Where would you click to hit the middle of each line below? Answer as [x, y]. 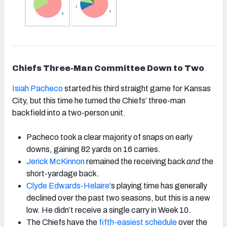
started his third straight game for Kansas [137, 89]
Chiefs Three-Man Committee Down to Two [108, 68]
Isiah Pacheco [37, 89]
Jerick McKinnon [55, 162]
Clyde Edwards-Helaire [68, 186]
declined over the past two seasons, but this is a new [118, 198]
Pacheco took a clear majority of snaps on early [109, 137]
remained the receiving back [136, 162]
